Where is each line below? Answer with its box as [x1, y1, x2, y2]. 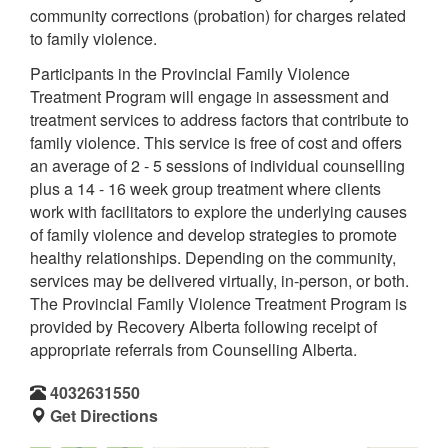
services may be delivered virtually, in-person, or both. [30, 268, 409, 292]
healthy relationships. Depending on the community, [30, 245, 396, 269]
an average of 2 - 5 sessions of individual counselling [30, 153, 405, 177]
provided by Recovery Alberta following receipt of [30, 314, 377, 338]
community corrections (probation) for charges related [30, 4, 406, 27]
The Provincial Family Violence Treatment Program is [30, 291, 407, 315]
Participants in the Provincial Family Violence [30, 61, 350, 85]
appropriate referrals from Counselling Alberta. [30, 337, 357, 361]
